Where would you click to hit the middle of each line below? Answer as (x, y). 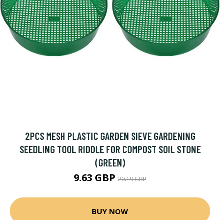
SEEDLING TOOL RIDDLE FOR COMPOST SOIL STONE (110, 149)
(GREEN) (110, 162)
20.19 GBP (132, 179)
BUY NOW (110, 211)
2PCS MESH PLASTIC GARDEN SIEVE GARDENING (110, 136)
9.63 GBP (96, 178)
